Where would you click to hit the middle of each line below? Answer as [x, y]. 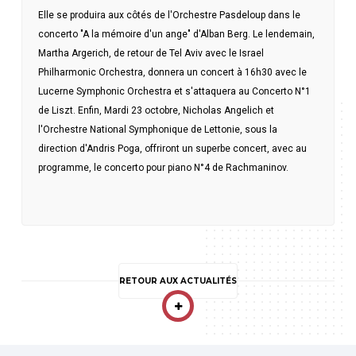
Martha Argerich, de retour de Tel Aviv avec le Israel [151, 53]
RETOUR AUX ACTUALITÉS [178, 281]
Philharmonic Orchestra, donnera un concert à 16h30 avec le [173, 72]
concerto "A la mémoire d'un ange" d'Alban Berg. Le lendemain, [177, 34]
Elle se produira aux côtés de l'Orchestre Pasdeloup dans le [170, 15]
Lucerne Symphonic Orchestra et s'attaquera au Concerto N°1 [175, 91]
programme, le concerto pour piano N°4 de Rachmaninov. [164, 168]
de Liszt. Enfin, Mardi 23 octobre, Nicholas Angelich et [157, 110]
